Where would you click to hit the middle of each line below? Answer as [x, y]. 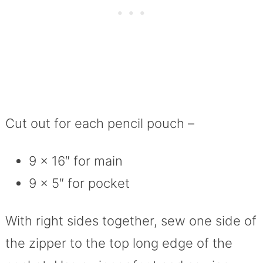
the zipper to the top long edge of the [119, 243]
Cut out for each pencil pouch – [100, 124]
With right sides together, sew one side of [131, 221]
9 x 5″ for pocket [79, 183]
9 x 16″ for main [75, 161]
